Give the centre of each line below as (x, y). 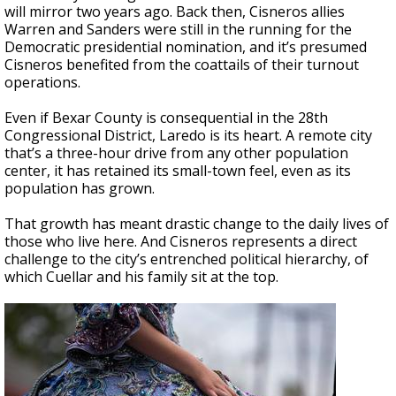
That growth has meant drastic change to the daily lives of (197, 224)
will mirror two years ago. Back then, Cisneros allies (175, 11)
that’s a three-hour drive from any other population (176, 153)
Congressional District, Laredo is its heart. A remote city (188, 135)
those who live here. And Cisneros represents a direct (181, 241)
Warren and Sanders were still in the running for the (178, 29)
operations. (42, 82)
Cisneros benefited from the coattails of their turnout (182, 65)
